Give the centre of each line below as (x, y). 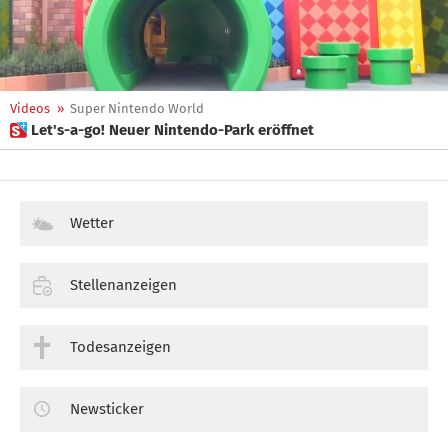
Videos (30, 108)
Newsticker (107, 408)
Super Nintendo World (137, 108)
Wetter (92, 223)
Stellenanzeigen (123, 284)
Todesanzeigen (120, 346)
